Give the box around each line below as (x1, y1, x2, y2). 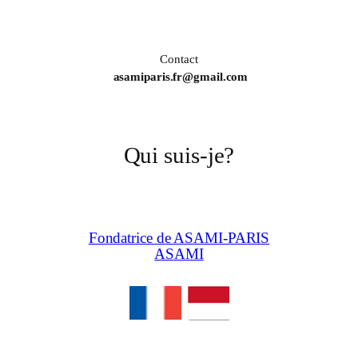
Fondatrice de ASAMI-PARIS (88, 230, 270, 247)
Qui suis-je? (123, 143, 235, 169)
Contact (160, 53, 198, 66)
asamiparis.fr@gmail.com (109, 70, 249, 84)
